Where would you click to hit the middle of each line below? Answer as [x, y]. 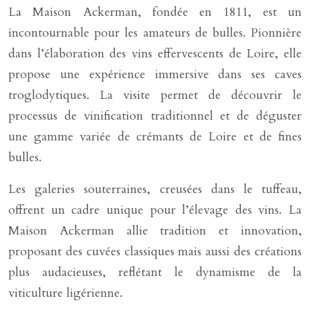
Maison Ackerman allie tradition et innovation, [155, 231]
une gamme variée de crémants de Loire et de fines [155, 137]
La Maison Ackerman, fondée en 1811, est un [155, 12]
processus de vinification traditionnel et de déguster [155, 116]
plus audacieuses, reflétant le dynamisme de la [155, 272]
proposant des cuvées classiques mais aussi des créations [155, 252]
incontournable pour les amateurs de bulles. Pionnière [155, 33]
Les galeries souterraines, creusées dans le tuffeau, [155, 189]
